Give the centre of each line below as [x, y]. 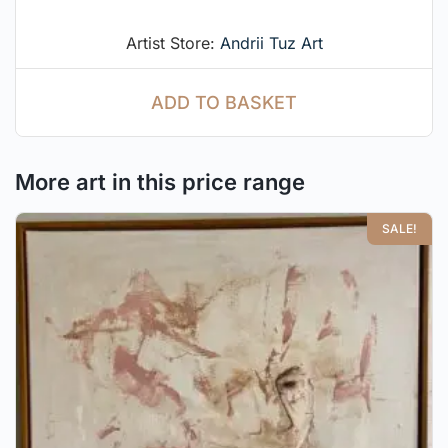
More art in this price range [160, 182]
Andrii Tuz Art [271, 42]
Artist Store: [172, 42]
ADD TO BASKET [224, 102]
